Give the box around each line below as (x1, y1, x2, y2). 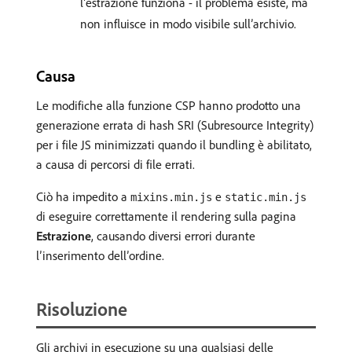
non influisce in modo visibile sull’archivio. (80, 16, 296, 31)
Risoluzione (36, 297, 127, 321)
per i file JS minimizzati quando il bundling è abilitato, (36, 137, 312, 152)
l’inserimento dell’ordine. (36, 247, 164, 263)
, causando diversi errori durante (91, 228, 255, 244)
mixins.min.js (130, 191, 212, 203)
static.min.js (225, 191, 306, 203)
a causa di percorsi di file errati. (36, 156, 195, 172)
